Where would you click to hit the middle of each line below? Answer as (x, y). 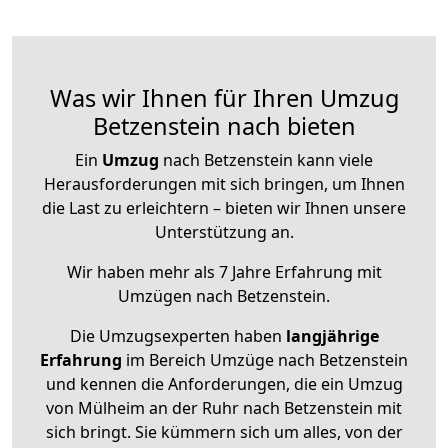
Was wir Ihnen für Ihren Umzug (224, 98)
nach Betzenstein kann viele (266, 160)
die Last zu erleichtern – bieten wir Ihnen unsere (224, 208)
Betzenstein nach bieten (224, 126)
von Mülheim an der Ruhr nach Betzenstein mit (224, 408)
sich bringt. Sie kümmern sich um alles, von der (224, 432)
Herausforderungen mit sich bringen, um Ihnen (224, 184)
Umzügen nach (177, 296)
